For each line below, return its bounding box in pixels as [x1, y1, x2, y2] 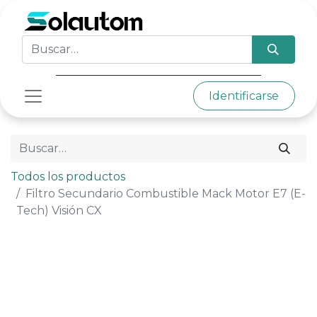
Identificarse [209, 88, 279, 103]
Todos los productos [11, 170, 125, 184]
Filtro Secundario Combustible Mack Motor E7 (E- [25, 187, 306, 201]
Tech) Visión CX [16, 204, 102, 218]
